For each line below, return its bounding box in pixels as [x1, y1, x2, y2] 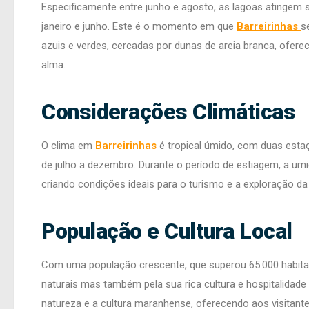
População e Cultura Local [41, 218, 292, 244]
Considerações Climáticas [41, 99, 295, 125]
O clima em [41, 139, 95, 152]
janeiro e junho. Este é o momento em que [41, 19, 237, 32]
